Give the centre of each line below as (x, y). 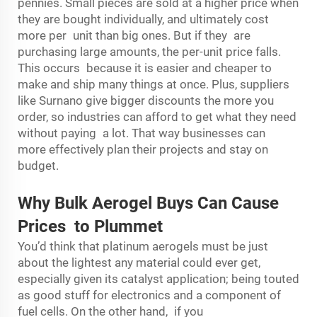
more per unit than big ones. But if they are (134, 35)
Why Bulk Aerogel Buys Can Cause (148, 203)
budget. (40, 166)
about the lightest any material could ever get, (139, 263)
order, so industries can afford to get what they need (157, 117)
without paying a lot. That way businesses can (145, 133)
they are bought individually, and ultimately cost (143, 19)
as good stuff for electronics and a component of (149, 295)
